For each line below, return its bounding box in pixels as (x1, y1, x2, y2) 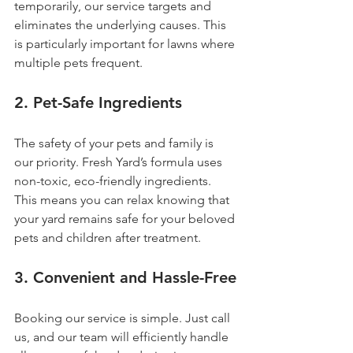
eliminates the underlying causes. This (14, 17, 229, 32)
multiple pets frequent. (14, 55, 143, 70)
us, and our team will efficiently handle (14, 329, 232, 344)
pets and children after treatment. (14, 230, 201, 245)
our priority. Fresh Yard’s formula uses (14, 154, 225, 169)
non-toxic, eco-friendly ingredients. (14, 173, 214, 188)
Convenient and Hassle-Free (33, 268, 236, 287)
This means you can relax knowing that (14, 192, 232, 207)
